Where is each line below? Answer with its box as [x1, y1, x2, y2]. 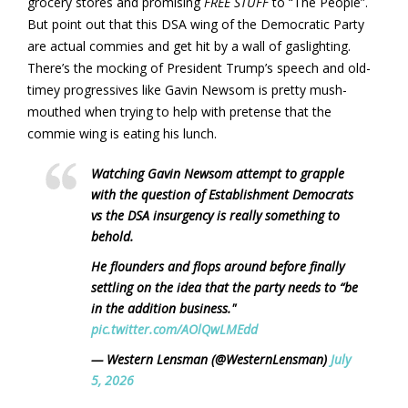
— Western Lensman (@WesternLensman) [91, 350, 331, 368]
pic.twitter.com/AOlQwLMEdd [91, 320, 258, 338]
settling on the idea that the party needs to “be [91, 278, 358, 296]
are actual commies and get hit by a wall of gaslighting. [27, 36, 351, 55]
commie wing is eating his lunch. [27, 124, 217, 142]
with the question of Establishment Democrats [91, 185, 353, 203]
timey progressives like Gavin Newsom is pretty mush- [27, 80, 347, 98]
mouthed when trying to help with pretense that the [27, 102, 331, 120]
